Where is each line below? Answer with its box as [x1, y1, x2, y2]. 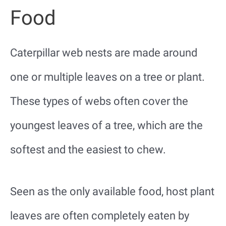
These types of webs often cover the [10, 94, 188, 107]
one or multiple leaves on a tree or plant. [10, 70, 205, 83]
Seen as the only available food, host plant [10, 185, 214, 198]
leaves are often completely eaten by [10, 209, 189, 222]
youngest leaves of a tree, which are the [10, 119, 203, 132]
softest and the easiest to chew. [10, 143, 166, 156]
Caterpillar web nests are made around [10, 46, 197, 59]
